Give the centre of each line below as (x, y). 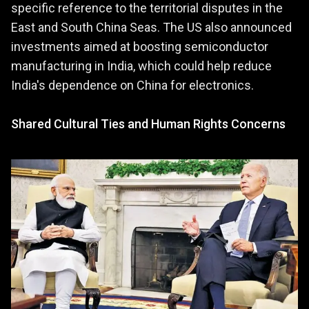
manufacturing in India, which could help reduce (141, 66)
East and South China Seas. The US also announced (151, 27)
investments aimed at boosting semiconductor (140, 46)
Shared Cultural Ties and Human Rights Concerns (148, 123)
